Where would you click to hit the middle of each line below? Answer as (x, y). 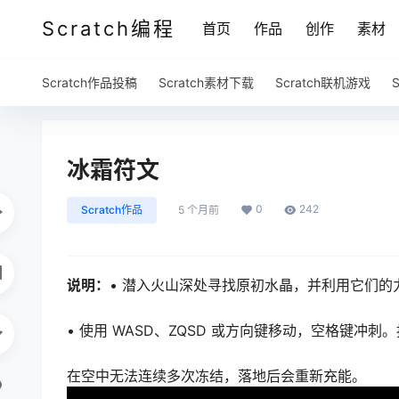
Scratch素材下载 (206, 82)
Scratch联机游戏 (323, 82)
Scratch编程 (109, 28)
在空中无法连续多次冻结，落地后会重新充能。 (216, 376)
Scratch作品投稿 (90, 82)
